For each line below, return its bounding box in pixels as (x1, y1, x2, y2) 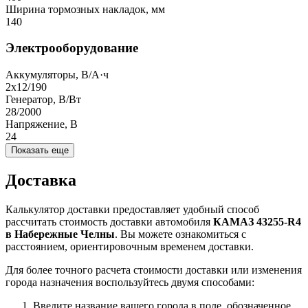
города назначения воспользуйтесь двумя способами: (5, 276, 254, 288)
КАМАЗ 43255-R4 (213, 215, 301, 228)
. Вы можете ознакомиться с (115, 228, 246, 240)
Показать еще (11, 145, 69, 156)
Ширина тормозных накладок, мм (5, 3, 165, 15)
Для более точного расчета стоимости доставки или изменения (5, 263, 302, 276)
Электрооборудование (5, 41, 138, 56)
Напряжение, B (5, 118, 78, 131)
